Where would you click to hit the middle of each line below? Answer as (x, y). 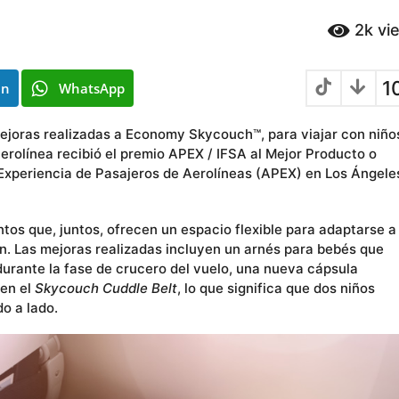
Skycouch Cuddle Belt (106, 288)
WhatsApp (92, 88)
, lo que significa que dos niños (276, 288)
